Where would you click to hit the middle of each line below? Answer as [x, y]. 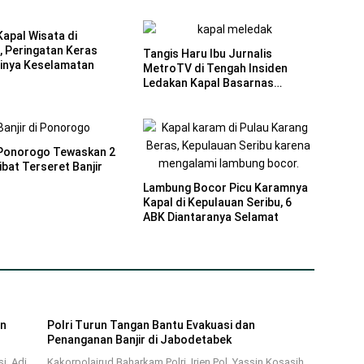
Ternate [164, 97]
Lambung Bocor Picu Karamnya [225, 188]
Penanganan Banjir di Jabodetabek [139, 340]
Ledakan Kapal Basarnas [208, 83]
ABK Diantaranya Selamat [210, 217]
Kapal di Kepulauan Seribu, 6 [217, 202]
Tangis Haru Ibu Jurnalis [207, 54]
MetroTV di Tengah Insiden [215, 68]
